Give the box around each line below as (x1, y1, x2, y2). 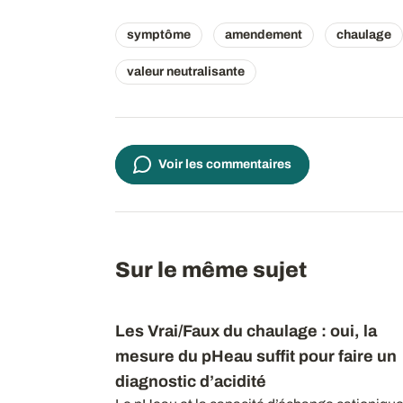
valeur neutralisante (126, 64, 245, 78)
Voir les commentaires (157, 157, 291, 171)
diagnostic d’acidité (114, 372, 266, 390)
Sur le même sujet (114, 257, 307, 282)
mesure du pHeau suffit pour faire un (114, 346, 397, 365)
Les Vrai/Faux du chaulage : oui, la (114, 321, 377, 340)
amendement (224, 27, 302, 41)
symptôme (126, 27, 191, 41)
